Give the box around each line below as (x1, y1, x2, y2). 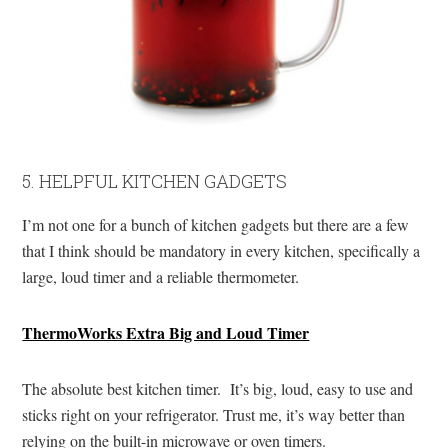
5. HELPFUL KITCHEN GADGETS (22, 168, 288, 193)
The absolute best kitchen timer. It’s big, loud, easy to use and (22, 377, 414, 399)
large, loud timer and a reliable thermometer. (22, 265, 300, 287)
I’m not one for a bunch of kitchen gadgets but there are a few (22, 213, 410, 235)
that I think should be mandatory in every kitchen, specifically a (22, 239, 421, 261)
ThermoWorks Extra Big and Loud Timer (22, 320, 310, 344)
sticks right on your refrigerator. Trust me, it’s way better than (22, 403, 406, 425)
